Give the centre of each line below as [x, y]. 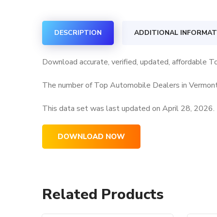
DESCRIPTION [78, 33]
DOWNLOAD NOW [91, 137]
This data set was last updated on [102, 108]
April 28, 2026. [188, 108]
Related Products [103, 194]
